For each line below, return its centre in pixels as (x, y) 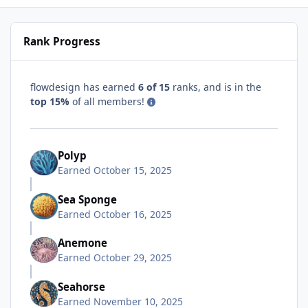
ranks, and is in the (216, 87)
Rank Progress (62, 41)
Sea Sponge (87, 199)
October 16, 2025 (133, 214)
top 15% (50, 101)
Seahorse (81, 286)
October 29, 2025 (133, 258)
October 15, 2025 (133, 170)
